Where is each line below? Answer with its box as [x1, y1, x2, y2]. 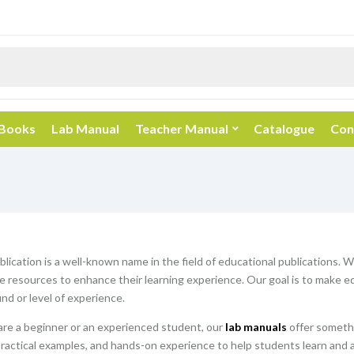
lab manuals [224, 320, 287, 333]
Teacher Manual [135, 120, 228, 136]
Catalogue [254, 120, 314, 136]
